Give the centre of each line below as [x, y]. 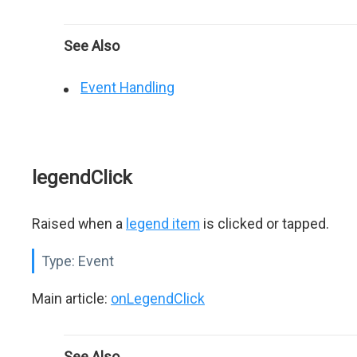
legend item [163, 224]
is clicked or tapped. [265, 224]
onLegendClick [158, 298]
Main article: [71, 298]
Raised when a [79, 224]
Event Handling [127, 87]
